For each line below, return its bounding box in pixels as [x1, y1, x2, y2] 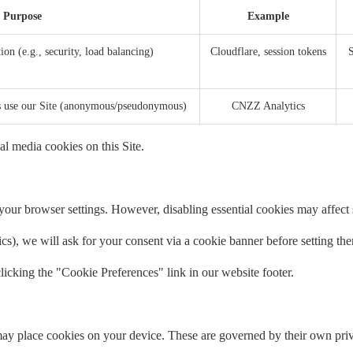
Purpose [2, 10, 42, 23]
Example [247, 10, 289, 23]
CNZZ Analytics [231, 100, 305, 113]
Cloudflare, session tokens [210, 46, 326, 58]
